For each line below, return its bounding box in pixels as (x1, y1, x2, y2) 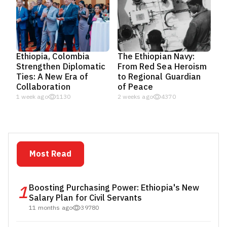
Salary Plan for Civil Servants (29, 192, 142, 205)
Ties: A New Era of (16, 70, 88, 84)
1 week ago (16, 92, 48, 102)
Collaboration (16, 81, 70, 94)
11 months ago (29, 203, 73, 213)
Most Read (29, 148, 71, 161)
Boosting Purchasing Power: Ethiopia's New (29, 181, 199, 195)
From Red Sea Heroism (118, 60, 207, 73)
